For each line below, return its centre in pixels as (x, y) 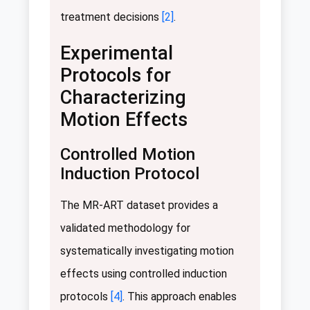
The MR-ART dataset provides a (139, 206)
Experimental (117, 54)
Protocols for (116, 76)
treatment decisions (111, 17)
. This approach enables (180, 297)
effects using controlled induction (144, 274)
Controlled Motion (128, 155)
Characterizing (123, 98)
